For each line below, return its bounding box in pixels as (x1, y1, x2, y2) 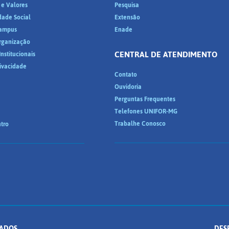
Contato (114, 68, 137, 81)
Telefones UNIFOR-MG (114, 105, 177, 118)
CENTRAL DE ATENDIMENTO (114, 47, 217, 62)
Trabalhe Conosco (114, 118, 166, 130)
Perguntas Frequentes (114, 93, 175, 105)
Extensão (114, 11, 140, 24)
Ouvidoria (114, 81, 142, 93)
